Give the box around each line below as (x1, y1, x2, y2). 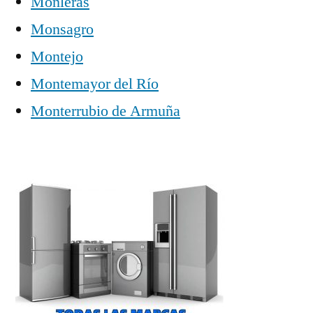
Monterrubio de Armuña (31, 101, 180, 121)
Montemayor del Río (31, 73, 159, 94)
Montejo (31, 46, 83, 66)
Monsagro (31, 19, 94, 39)
